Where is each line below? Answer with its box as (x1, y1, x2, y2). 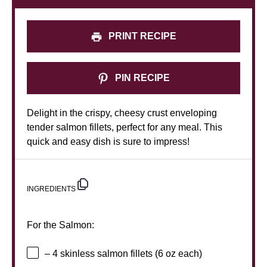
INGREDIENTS (27, 184, 76, 193)
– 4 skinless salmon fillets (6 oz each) (45, 249, 202, 259)
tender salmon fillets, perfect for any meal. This (27, 122, 222, 132)
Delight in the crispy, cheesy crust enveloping (27, 107, 217, 118)
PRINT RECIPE (106, 30, 176, 41)
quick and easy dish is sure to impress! (27, 136, 190, 147)
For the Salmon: (27, 219, 94, 230)
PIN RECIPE (113, 72, 170, 83)
